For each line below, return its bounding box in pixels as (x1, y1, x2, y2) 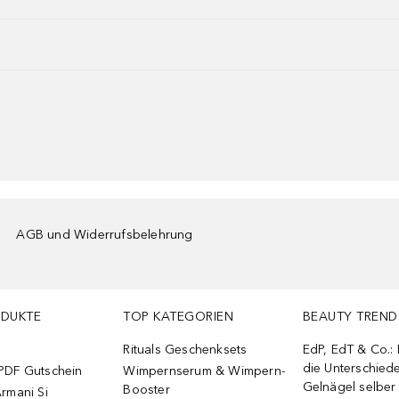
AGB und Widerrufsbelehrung (16, 227, 193, 242)
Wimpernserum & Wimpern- (123, 363, 286, 379)
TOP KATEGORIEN (123, 309, 234, 324)
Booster (123, 382, 170, 397)
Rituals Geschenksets (123, 342, 248, 357)
